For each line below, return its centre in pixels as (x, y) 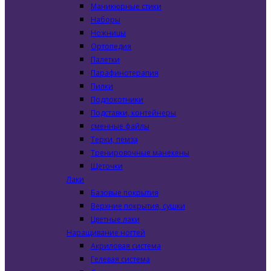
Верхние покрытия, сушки (138, 206)
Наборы (106, 20)
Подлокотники (117, 100)
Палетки (105, 60)
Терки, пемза (114, 139)
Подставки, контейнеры (133, 113)
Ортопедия (111, 46)
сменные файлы (120, 126)
